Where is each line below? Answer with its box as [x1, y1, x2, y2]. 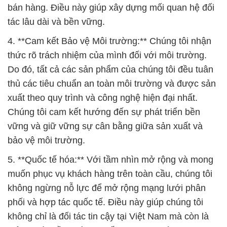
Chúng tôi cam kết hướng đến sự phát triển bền [8, 107, 200, 118]
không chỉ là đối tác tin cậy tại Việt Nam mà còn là [8, 211, 209, 222]
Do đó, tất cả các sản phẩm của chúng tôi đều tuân [8, 64, 213, 75]
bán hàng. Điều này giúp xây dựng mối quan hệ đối [8, 3, 214, 13]
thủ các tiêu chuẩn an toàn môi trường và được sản [8, 79, 216, 89]
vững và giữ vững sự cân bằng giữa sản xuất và [8, 121, 203, 132]
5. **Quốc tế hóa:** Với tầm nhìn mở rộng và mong [8, 155, 213, 165]
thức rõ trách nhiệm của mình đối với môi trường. [8, 50, 207, 61]
